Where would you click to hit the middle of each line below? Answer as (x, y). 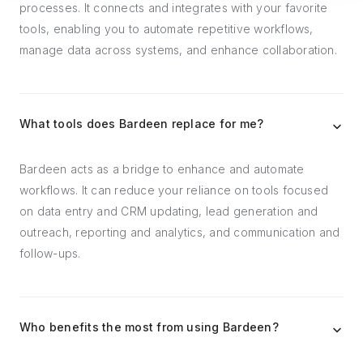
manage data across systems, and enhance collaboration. (178, 49)
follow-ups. (50, 253)
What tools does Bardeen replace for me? (142, 123)
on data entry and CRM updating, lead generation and (169, 211)
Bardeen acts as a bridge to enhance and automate (162, 169)
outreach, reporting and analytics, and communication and (180, 232)
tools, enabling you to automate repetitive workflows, (167, 28)
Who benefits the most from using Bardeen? (149, 327)
